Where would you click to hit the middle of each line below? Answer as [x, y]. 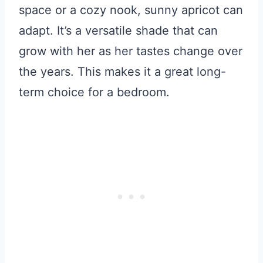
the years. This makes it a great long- [122, 71]
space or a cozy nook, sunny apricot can [131, 10]
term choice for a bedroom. [94, 92]
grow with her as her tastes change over [131, 51]
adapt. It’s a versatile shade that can [118, 30]
